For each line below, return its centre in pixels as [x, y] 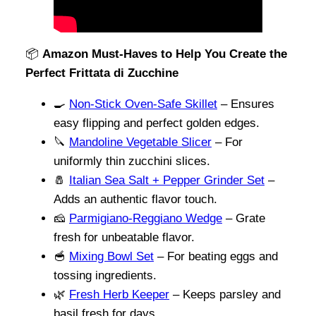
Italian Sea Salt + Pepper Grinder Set [167, 180]
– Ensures [246, 104]
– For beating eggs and [216, 256]
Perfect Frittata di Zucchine [102, 73]
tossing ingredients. [105, 275]
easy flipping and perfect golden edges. [157, 123]
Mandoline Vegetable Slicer [140, 142]
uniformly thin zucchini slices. [132, 161]
